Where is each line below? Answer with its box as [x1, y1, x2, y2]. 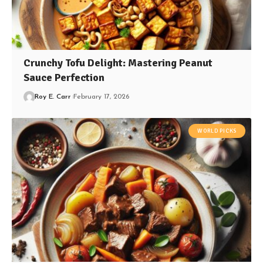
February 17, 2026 [73, 93, 130, 101]
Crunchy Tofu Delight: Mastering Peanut [23, 56, 213, 70]
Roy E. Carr [35, 93, 72, 101]
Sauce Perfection [23, 71, 105, 85]
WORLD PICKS [197, 127, 237, 134]
